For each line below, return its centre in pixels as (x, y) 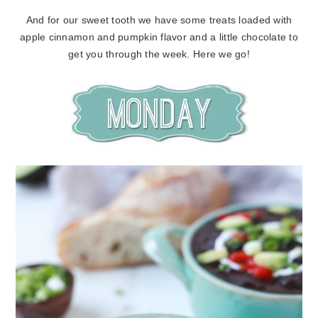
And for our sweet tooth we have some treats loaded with (159, 21)
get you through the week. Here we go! (159, 55)
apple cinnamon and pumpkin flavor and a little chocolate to (159, 38)
